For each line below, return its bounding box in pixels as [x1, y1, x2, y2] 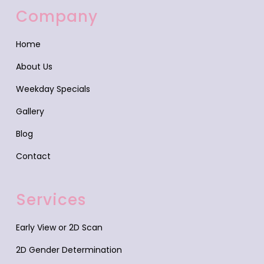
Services [15, 189, 86, 210]
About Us [15, 61, 52, 72]
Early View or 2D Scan [15, 222, 103, 233]
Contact [15, 150, 51, 162]
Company [15, 6, 98, 27]
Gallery [15, 105, 44, 117]
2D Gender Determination [15, 244, 122, 256]
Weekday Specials [15, 83, 90, 95]
